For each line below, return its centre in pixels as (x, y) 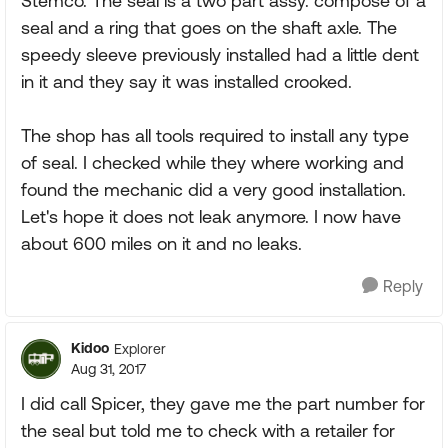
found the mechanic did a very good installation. (213, 189)
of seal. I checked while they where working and (212, 162)
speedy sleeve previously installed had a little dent (220, 54)
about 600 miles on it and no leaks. (161, 243)
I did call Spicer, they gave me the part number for (223, 403)
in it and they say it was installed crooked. (186, 81)
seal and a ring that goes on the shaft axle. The (209, 27)
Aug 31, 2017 (108, 369)
